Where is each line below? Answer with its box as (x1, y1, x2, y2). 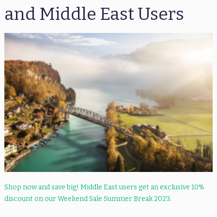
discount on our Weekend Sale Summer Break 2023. (4, 194, 171, 203)
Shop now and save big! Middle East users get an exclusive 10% (4, 183, 204, 191)
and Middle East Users (4, 3, 184, 25)
